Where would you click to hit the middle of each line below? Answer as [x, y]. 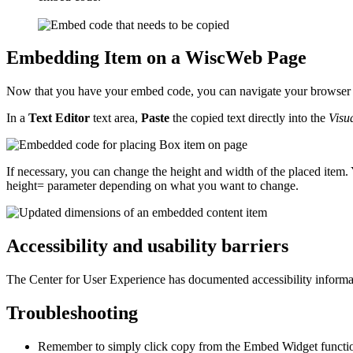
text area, [115, 118]
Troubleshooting [72, 313]
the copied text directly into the [249, 118]
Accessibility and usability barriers [147, 246]
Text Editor [59, 118]
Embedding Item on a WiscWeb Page [156, 58]
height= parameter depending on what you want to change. [152, 186]
